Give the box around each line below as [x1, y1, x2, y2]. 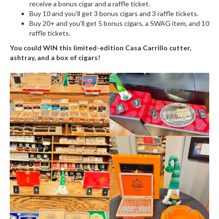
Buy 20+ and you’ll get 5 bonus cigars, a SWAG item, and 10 [29, 19, 209, 27]
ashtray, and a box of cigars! [10, 53, 100, 62]
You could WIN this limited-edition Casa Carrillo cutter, [10, 43, 191, 52]
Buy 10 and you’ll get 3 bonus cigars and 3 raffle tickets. [29, 9, 198, 18]
